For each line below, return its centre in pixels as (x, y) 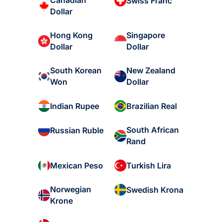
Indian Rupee (74, 106)
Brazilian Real (152, 106)
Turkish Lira (149, 165)
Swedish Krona (155, 190)
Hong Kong (71, 35)
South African (153, 130)
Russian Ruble (77, 130)
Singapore (146, 35)
